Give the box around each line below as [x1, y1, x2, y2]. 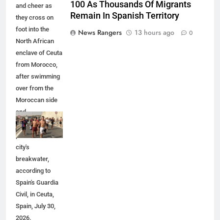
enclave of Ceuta [16, 49, 62, 57]
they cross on [16, 14, 54, 22]
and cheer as [16, 2, 52, 10]
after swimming [16, 73, 60, 81]
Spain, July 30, [16, 202, 55, 210]
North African [16, 37, 54, 45]
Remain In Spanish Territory [70, 11, 179, 21]
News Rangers [78, 27, 122, 38]
